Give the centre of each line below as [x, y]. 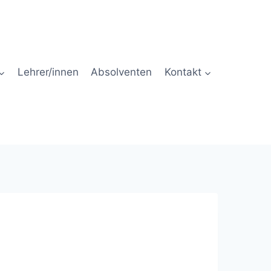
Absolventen [122, 72]
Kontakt [183, 72]
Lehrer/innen [48, 72]
